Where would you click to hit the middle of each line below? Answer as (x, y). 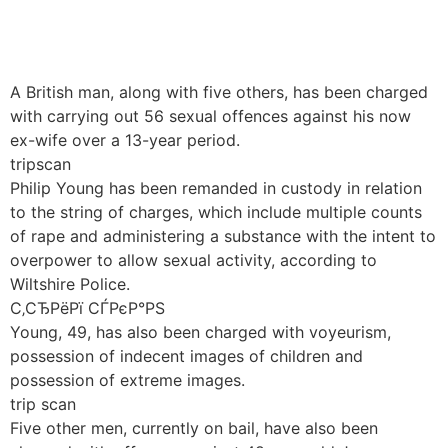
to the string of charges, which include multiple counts (216, 212)
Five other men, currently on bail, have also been (194, 428)
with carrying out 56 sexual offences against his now (210, 116)
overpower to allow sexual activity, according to (193, 260)
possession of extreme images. (127, 380)
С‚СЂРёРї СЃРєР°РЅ (87, 308)
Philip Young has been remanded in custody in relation (216, 188)
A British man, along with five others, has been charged (219, 92)
